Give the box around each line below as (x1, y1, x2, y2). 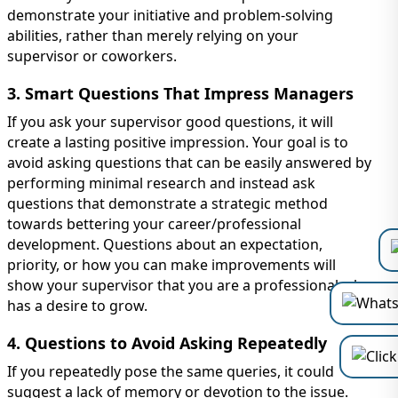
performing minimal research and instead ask (7, 173, 315, 194)
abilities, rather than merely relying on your (7, 26, 298, 46)
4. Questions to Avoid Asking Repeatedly (7, 332, 327, 354)
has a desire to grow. (7, 296, 147, 316)
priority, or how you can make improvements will (7, 255, 336, 275)
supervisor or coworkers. (7, 46, 177, 67)
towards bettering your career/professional (7, 214, 301, 235)
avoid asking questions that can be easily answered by (7, 153, 371, 173)
